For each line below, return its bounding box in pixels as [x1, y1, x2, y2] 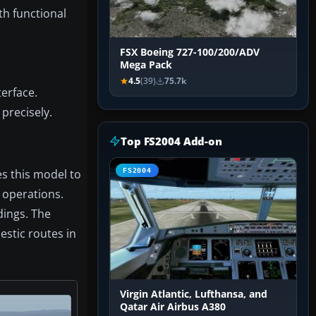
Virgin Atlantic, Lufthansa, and [120, 288, 267, 301]
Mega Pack [120, 59, 172, 72]
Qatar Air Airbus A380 [120, 300, 226, 314]
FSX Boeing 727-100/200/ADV [120, 46, 260, 59]
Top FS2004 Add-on [121, 134, 222, 149]
